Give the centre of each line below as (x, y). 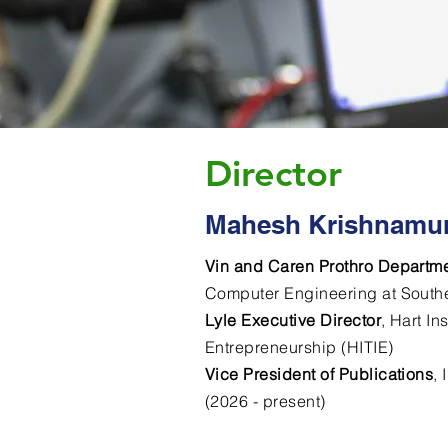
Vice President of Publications (319, 374)
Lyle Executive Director (293, 320)
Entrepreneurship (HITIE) (299, 347)
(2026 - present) (265, 401)
